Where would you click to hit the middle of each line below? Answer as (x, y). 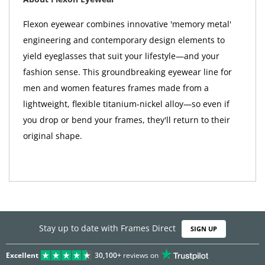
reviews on (140, 255)
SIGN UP (204, 229)
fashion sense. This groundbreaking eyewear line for (127, 72)
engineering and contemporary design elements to (124, 40)
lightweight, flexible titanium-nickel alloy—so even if (126, 104)
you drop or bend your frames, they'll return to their (126, 120)
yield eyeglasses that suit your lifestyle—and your (121, 56)
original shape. (52, 136)
